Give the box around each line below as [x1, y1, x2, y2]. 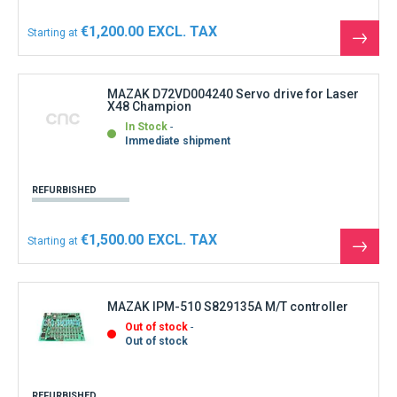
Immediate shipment [125, 134, 230, 147]
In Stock [125, 120, 167, 133]
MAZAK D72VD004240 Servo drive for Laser [107, 86, 359, 101]
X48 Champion [107, 98, 191, 113]
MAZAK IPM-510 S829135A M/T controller [107, 300, 348, 315]
